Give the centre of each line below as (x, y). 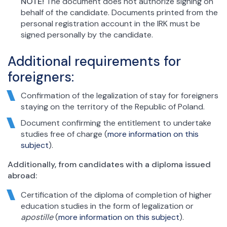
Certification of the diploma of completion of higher (116, 195)
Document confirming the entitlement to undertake (116, 123)
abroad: (22, 175)
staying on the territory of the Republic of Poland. (112, 106)
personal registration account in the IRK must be (110, 23)
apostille (37, 217)
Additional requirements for (94, 61)
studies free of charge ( (64, 134)
